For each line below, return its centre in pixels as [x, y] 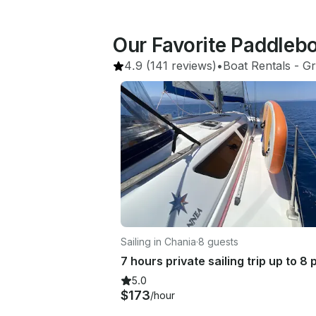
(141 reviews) [180, 66]
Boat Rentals [257, 66]
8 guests [218, 241]
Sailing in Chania [158, 241]
